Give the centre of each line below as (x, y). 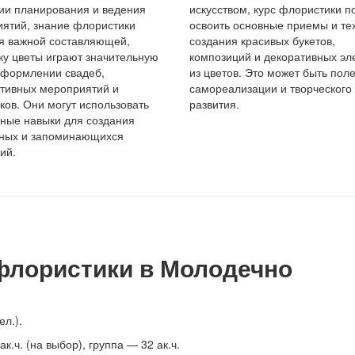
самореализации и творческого (270, 88)
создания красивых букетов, (262, 40)
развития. (214, 104)
